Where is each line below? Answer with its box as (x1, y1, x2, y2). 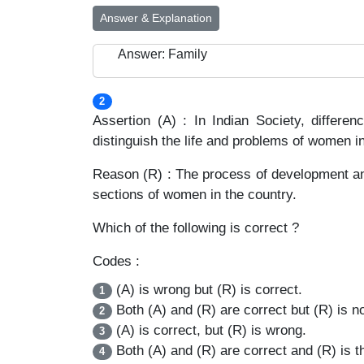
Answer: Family (118, 47, 207, 61)
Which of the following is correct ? (93, 220, 299, 236)
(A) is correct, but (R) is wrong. (111, 323, 306, 338)
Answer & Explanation (100, 11, 212, 24)
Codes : (93, 253, 140, 269)
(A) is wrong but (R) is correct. (111, 282, 302, 297)
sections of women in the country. (93, 187, 297, 202)
